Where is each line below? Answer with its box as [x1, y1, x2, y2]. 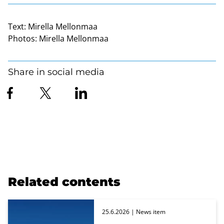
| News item [129, 207, 165, 216]
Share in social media [8, 66, 104, 77]
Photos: [8, 32, 37, 44]
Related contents [8, 174, 120, 189]
